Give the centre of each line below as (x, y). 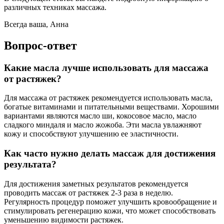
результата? (30, 164)
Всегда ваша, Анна (36, 24)
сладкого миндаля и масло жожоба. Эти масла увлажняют (103, 125)
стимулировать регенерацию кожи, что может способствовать (110, 210)
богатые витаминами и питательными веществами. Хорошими (111, 107)
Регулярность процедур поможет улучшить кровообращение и (110, 201)
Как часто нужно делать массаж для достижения (110, 153)
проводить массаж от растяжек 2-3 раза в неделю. (88, 192)
